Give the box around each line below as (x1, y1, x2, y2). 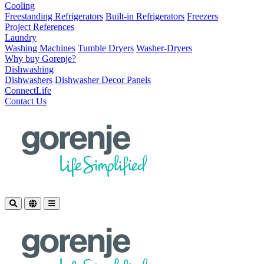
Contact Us (5, 96, 47, 106)
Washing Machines (5, 43, 75, 53)
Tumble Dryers (78, 43, 134, 53)
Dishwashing (5, 64, 54, 74)
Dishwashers (5, 75, 52, 85)
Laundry (5, 32, 37, 42)
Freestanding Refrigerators (5, 11, 103, 21)
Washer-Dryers (136, 43, 192, 53)
